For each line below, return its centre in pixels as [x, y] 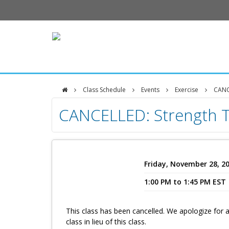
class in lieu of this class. [106, 222]
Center [83, 149]
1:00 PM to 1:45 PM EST [185, 182]
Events [150, 90]
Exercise [186, 90]
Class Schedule [104, 90]
